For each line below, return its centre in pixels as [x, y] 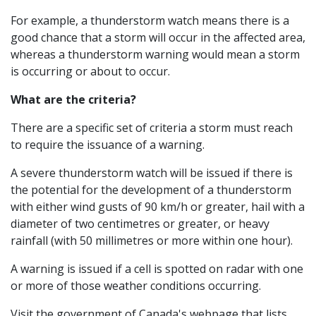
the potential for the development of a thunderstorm [151, 189]
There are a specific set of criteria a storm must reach [152, 127]
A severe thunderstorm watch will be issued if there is [152, 172]
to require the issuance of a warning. [108, 144]
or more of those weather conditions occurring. [137, 285]
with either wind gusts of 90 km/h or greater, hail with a [158, 206]
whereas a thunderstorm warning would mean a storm [155, 54]
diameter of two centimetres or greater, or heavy [140, 223]
